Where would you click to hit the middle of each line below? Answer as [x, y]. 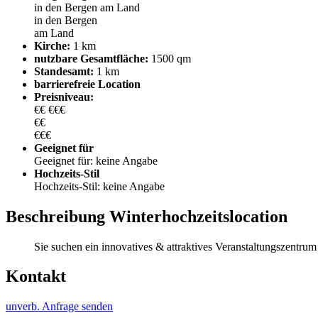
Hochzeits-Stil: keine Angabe [99, 186]
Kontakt [36, 276]
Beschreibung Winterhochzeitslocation [147, 216]
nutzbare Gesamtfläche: [91, 58]
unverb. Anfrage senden [59, 307]
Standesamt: [64, 71]
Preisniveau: [64, 97]
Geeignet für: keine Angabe [96, 160]
